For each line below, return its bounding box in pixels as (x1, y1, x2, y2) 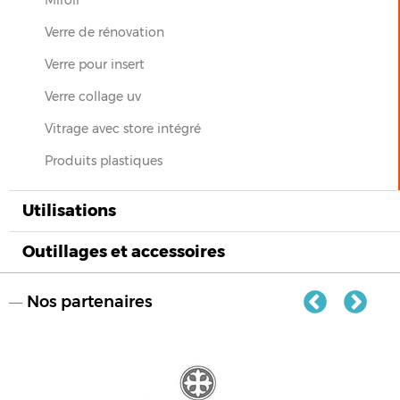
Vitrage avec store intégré (45, 120, 201, 137)
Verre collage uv (45, 87, 141, 104)
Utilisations (22, 200, 116, 221)
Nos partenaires (27, 291, 153, 312)
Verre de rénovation (45, 23, 164, 40)
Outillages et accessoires (22, 241, 225, 262)
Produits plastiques (45, 152, 162, 169)
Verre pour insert (45, 55, 145, 72)
